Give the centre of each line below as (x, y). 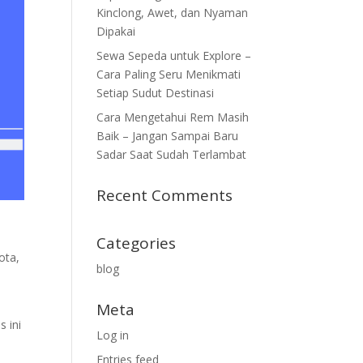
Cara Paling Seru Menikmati (169, 74)
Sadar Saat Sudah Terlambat (172, 154)
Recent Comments (165, 195)
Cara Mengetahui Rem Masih (173, 117)
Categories (137, 243)
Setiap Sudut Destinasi (156, 93)
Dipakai (116, 31)
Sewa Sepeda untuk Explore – (174, 56)
